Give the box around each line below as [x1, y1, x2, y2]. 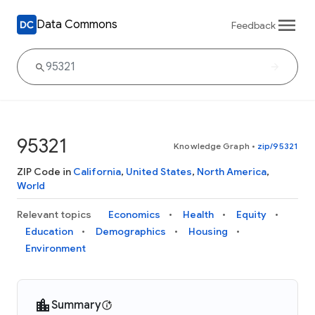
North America [197, 165, 266, 178]
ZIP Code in [17, 165, 73, 178]
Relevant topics [17, 208, 91, 221]
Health [183, 208, 214, 221]
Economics [108, 208, 160, 221]
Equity [236, 208, 266, 221]
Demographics [96, 225, 166, 238]
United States [126, 165, 192, 178]
